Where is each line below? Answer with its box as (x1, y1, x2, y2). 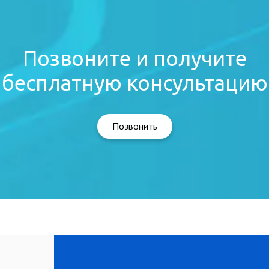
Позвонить (112, 119, 157, 132)
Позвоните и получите (22, 46, 247, 70)
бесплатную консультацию (1, 70, 268, 95)
